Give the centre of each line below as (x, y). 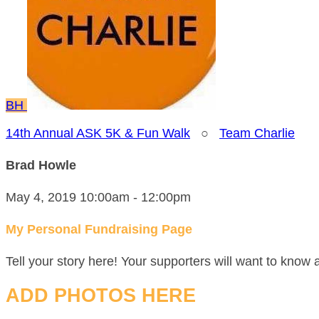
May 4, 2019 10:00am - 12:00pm (98, 197)
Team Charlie (257, 133)
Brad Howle (41, 165)
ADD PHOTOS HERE (101, 296)
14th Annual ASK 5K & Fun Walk (98, 133)
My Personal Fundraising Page (99, 229)
